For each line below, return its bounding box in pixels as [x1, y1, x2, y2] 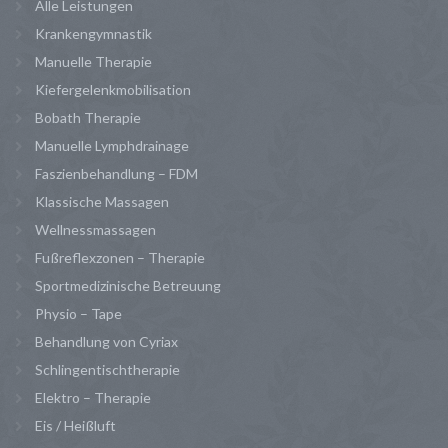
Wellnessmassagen [35, 220, 156, 238]
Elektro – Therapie [35, 388, 151, 406]
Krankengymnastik [35, 24, 152, 42]
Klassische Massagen [35, 192, 169, 210]
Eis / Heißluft [35, 416, 116, 434]
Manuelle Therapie [35, 52, 152, 70]
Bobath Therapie [35, 108, 141, 126]
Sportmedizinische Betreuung [35, 276, 221, 294]
